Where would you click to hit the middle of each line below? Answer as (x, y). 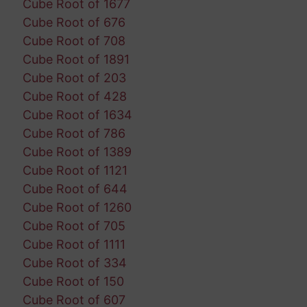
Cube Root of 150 (73, 281)
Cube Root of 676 (74, 22)
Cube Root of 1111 (74, 244)
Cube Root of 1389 (77, 151)
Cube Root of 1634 (77, 114)
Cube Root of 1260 (77, 207)
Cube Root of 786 (74, 133)
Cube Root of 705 (74, 225)
